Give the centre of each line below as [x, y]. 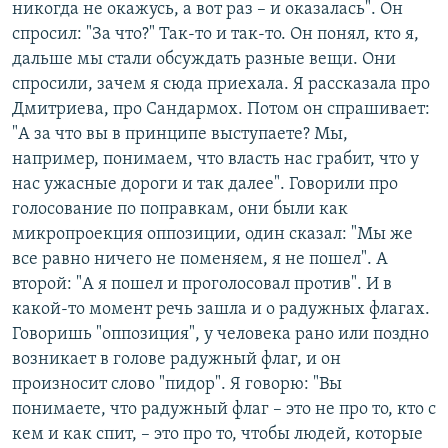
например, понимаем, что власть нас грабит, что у [215, 159]
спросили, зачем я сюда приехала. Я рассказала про [221, 84]
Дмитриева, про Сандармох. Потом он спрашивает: [221, 109]
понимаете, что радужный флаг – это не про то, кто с [224, 409]
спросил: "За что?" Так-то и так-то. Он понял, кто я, [215, 34]
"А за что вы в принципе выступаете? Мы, [180, 134]
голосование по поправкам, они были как [180, 209]
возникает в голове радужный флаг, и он [176, 359]
